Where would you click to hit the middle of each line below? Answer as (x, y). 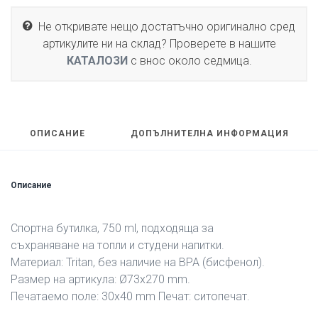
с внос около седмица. (190, 61)
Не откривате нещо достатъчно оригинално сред (164, 27)
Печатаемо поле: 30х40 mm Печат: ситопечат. (130, 296)
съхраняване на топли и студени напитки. (117, 245)
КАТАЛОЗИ (97, 61)
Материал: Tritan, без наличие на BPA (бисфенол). (138, 262)
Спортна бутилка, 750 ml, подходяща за (112, 228)
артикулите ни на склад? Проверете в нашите (159, 44)
